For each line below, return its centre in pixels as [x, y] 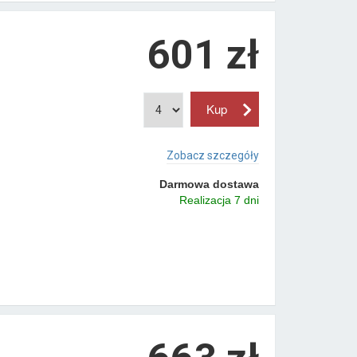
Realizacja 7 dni [219, 200]
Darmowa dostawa [209, 184]
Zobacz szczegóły [212, 155]
